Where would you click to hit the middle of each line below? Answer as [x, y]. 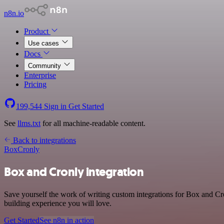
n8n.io [14, 13]
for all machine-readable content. [93, 123]
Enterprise [40, 75]
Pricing [35, 84]
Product [37, 31]
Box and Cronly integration [74, 172]
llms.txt [29, 123]
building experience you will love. [58, 203]
